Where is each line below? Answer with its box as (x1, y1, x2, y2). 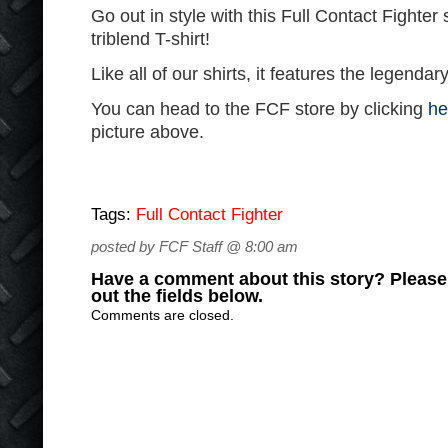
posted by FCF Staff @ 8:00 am (91, 238, 298, 255)
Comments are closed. (91, 307, 234, 323)
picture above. (91, 122, 204, 142)
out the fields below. (91, 286, 263, 306)
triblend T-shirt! (91, 29, 210, 49)
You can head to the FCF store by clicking (91, 99, 423, 119)
